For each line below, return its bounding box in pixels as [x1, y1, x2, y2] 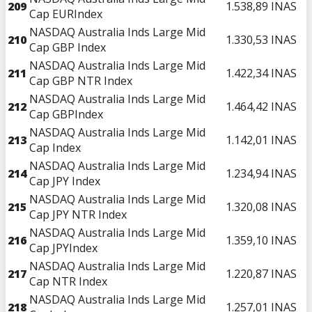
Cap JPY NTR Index [29, 206, 127, 222]
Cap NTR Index [29, 273, 107, 289]
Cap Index [29, 139, 81, 155]
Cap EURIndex [29, 6, 102, 22]
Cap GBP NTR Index [29, 72, 132, 88]
